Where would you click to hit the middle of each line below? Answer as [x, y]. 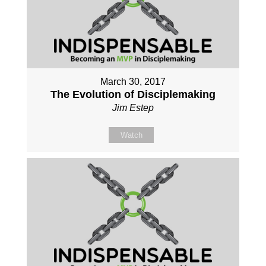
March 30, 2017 [133, 81]
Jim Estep [133, 107]
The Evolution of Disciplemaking [133, 94]
